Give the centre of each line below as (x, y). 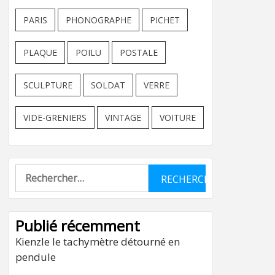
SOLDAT (108, 85)
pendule (36, 257)
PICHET (165, 20)
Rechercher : (43, 171)
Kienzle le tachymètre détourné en (98, 242)
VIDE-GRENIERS (55, 118)
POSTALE (139, 52)
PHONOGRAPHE (99, 20)
